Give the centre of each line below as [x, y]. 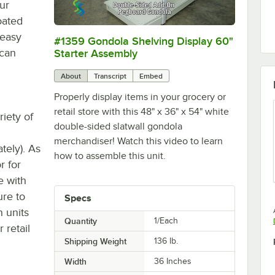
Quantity [80, 221]
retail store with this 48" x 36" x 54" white [141, 111]
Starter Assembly [95, 53]
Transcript [110, 76]
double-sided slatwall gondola [118, 126]
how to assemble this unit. [110, 156]
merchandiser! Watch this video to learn [138, 141]
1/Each [166, 220]
